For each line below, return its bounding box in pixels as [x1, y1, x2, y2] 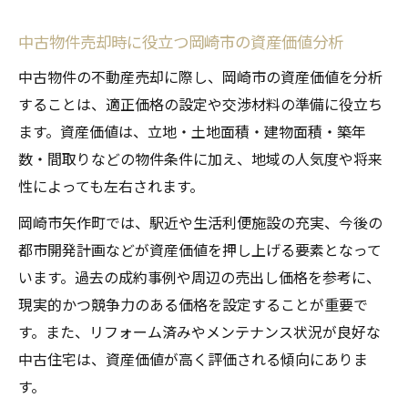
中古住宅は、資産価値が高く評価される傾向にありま [18, 348, 368, 371]
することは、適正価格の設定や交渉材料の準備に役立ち [18, 93, 382, 116]
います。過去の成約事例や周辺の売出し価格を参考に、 [18, 266, 381, 289]
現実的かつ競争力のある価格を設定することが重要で [18, 293, 368, 316]
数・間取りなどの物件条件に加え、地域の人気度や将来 [18, 148, 382, 170]
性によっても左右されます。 [18, 175, 204, 198]
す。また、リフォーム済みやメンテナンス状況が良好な [18, 321, 381, 343]
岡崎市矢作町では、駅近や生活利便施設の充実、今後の [18, 211, 382, 234]
